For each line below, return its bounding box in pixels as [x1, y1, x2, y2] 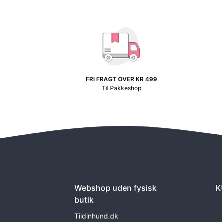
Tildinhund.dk [74, 212, 118, 221]
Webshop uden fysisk [74, 183, 157, 193]
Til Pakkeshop [101, 84, 141, 92]
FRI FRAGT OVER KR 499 [85, 75, 157, 83]
